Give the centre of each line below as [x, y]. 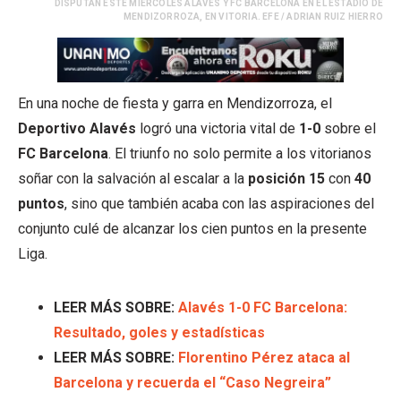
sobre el [348, 129]
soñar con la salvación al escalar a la [133, 179]
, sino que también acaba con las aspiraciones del [219, 204]
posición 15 [286, 179]
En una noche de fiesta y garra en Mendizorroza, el [175, 104]
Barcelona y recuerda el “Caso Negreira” [192, 383]
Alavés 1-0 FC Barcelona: [263, 308]
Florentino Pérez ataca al [264, 358]
